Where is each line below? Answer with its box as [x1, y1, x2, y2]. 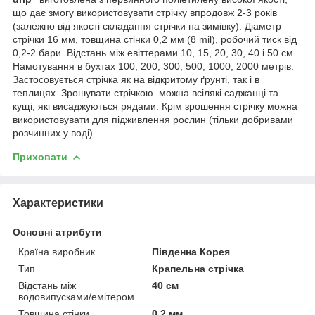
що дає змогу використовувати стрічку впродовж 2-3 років [13, 6, 277, 18]
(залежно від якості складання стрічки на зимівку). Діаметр [13, 20, 281, 32]
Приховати [13, 150, 67, 162]
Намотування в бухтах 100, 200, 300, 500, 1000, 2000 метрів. [13, 60, 294, 72]
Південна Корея [152, 245, 231, 257]
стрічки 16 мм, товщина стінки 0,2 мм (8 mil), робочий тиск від [13, 33, 297, 45]
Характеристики [13, 196, 103, 209]
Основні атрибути [13, 226, 102, 238]
